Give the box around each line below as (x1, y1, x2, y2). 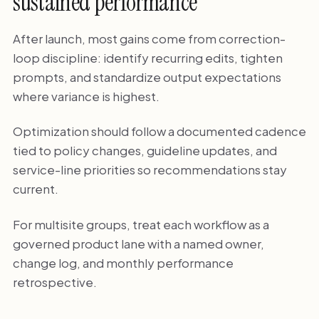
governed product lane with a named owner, (12, 235, 264, 251)
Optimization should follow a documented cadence (12, 123, 306, 140)
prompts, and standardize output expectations (12, 68, 281, 85)
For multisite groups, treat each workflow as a (12, 216, 269, 232)
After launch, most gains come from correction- (12, 30, 286, 46)
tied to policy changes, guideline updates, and (12, 142, 277, 159)
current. (12, 181, 58, 197)
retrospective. (12, 273, 97, 290)
